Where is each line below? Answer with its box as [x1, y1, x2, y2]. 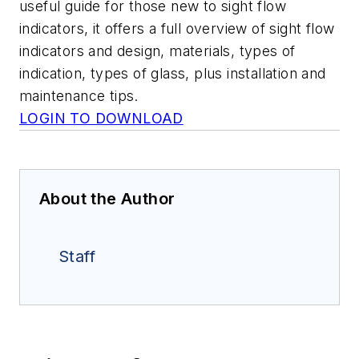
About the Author [39, 189, 175, 209]
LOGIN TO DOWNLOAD [19, 110, 184, 127]
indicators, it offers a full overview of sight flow [19, 20, 335, 38]
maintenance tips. [19, 87, 139, 105]
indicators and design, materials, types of [19, 42, 296, 60]
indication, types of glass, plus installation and [19, 65, 326, 83]
